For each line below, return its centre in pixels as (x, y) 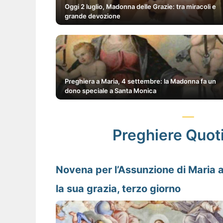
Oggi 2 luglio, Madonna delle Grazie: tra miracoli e (140, 7)
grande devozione (93, 16)
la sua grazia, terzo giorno (118, 189)
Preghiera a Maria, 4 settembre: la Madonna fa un (140, 81)
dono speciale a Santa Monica (111, 91)
